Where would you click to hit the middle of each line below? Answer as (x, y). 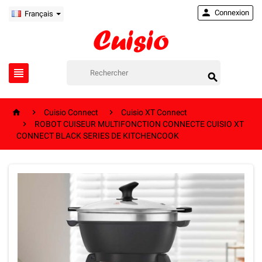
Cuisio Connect (71, 112)
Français (37, 14)
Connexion (232, 13)
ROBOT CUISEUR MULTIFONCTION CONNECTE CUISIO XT (139, 124)
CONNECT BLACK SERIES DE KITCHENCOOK (98, 136)
